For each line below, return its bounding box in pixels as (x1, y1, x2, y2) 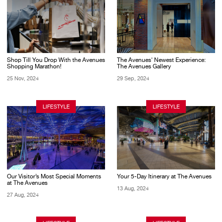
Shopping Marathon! (7, 63, 61, 70)
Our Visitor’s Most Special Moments (7, 173, 101, 180)
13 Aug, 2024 (117, 184, 149, 192)
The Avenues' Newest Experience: (117, 56, 206, 64)
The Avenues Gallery (117, 63, 171, 70)
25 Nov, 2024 (7, 75, 39, 82)
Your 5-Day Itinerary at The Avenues (117, 173, 212, 180)
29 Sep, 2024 (117, 75, 149, 82)
